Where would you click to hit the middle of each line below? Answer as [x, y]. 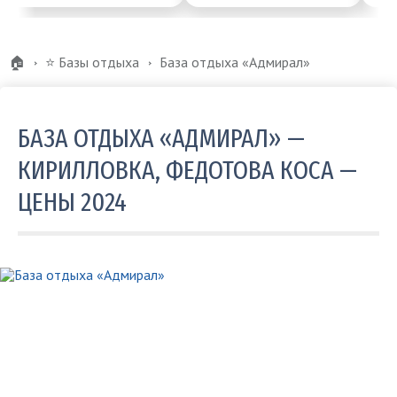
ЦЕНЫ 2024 [72, 202]
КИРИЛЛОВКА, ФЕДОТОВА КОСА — [187, 171]
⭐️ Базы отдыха [92, 62]
